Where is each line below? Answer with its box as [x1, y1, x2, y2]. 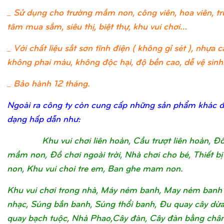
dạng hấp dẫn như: [7, 112, 80, 124]
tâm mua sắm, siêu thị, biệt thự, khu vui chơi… [7, 20, 187, 32]
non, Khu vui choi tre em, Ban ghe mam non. [7, 162, 183, 174]
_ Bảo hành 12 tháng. [7, 77, 90, 89]
